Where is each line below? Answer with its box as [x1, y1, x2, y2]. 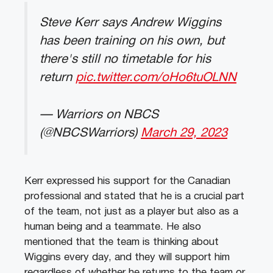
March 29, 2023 [141, 127, 227, 139]
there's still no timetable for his [40, 54, 211, 66]
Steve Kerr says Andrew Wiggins [40, 17, 221, 29]
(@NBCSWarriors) [40, 127, 141, 139]
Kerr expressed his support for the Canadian [24, 176, 230, 186]
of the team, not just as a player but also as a [24, 207, 238, 216]
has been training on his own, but [40, 35, 224, 48]
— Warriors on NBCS [40, 108, 158, 121]
